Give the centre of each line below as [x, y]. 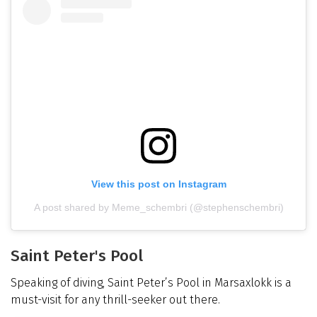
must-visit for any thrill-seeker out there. [115, 300]
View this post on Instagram [158, 184]
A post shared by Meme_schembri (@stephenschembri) [158, 208]
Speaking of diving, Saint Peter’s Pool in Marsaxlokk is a [151, 283]
